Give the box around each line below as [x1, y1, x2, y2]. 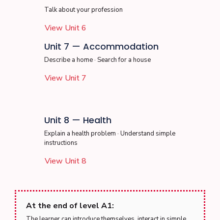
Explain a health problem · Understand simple [44, 129, 175, 138]
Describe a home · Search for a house [44, 55, 151, 64]
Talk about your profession [44, 5, 123, 14]
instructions [44, 138, 78, 147]
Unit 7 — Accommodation [44, 40, 159, 53]
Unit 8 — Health [44, 114, 111, 126]
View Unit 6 [45, 23, 86, 33]
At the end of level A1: [26, 200, 114, 211]
